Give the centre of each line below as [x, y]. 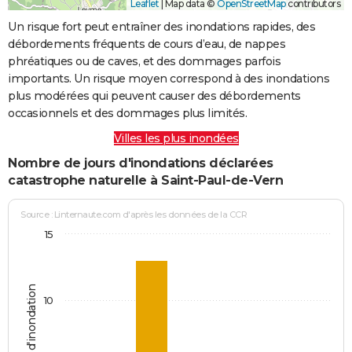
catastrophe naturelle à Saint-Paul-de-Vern [145, 180]
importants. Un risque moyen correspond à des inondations [169, 78]
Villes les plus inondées [176, 138]
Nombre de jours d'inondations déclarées [141, 163]
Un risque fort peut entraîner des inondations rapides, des [161, 26]
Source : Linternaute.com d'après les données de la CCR [134, 215]
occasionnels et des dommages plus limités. [127, 113]
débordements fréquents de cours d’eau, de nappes [147, 44]
